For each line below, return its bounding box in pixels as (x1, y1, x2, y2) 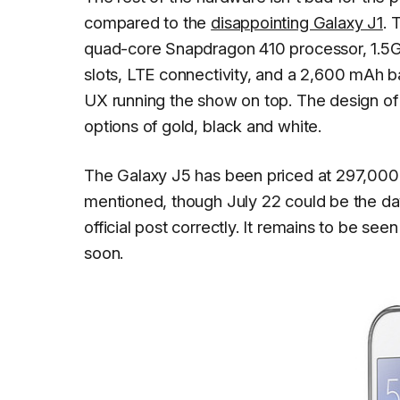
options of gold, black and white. (84, 115, 321, 136)
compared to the (84, 12, 212, 32)
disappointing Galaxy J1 (211, 12, 383, 32)
